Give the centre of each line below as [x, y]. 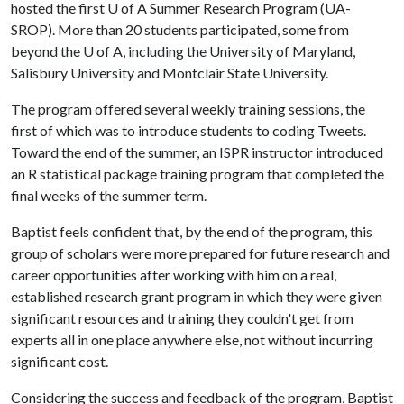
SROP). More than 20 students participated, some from [180, 29]
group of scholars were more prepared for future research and [200, 253]
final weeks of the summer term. [109, 195]
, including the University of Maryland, [239, 51]
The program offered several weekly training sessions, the [188, 109]
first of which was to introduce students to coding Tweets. [188, 130]
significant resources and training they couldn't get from [182, 318]
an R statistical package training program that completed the [197, 174]
